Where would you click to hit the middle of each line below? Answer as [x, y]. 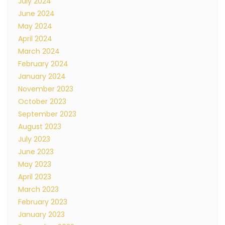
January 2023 [41, 214]
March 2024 [39, 51]
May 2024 [35, 26]
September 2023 [47, 114]
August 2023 [40, 127]
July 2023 [34, 139]
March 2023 [38, 189]
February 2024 [43, 64]
